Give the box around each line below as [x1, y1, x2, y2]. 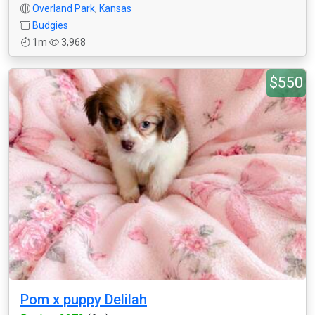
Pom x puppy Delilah [20, 291, 147, 308]
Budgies [32, 20, 68, 31]
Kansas [99, 3, 131, 14]
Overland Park [32, 3, 95, 14]
